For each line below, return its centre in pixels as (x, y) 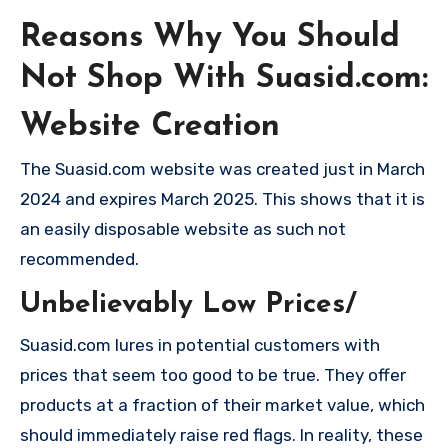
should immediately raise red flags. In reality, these (221, 434)
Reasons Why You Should (210, 38)
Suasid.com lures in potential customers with (200, 344)
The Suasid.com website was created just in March (222, 169)
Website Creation (150, 126)
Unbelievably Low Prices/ (188, 305)
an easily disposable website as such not (183, 229)
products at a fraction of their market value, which (222, 404)
